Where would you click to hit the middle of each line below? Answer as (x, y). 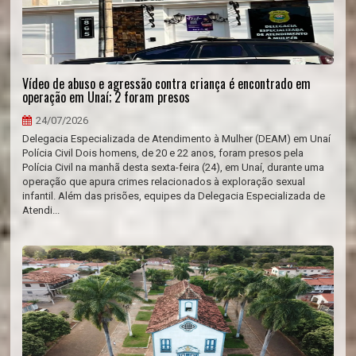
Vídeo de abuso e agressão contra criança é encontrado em (167, 83)
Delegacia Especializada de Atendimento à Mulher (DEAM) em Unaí (177, 139)
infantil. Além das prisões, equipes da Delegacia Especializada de (174, 196)
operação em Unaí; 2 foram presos (106, 97)
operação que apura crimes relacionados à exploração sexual (164, 182)
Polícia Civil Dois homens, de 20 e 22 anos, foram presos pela (163, 153)
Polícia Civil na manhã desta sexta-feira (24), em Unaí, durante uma (174, 167)
